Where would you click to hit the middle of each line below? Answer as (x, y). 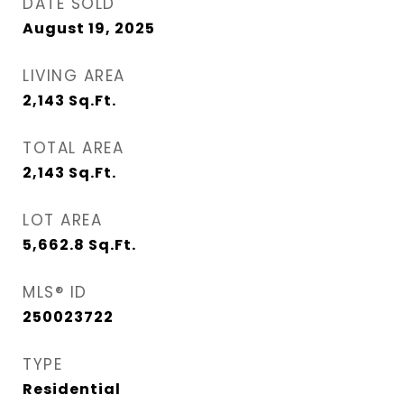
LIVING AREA (74, 76)
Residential (72, 389)
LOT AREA (62, 220)
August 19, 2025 (89, 28)
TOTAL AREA (73, 148)
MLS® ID (55, 292)
